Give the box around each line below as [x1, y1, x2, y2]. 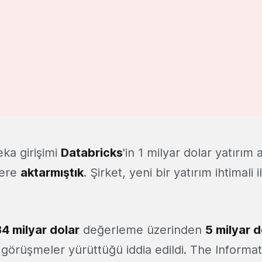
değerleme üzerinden [80, 223, 205, 237]
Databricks [61, 146, 123, 160]
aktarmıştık [20, 166, 84, 180]
